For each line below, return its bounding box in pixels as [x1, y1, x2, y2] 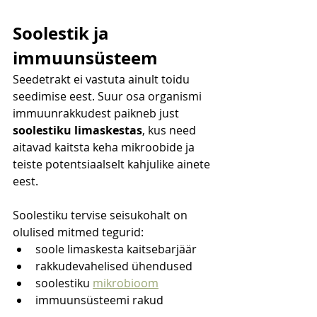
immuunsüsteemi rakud [35, 292, 163, 309]
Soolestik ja [13, 21, 113, 46]
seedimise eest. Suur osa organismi [13, 88, 204, 105]
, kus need [142, 122, 199, 139]
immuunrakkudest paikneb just [13, 105, 182, 122]
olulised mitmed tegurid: [13, 224, 144, 241]
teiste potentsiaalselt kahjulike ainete [13, 156, 213, 173]
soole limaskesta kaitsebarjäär [35, 241, 197, 258]
